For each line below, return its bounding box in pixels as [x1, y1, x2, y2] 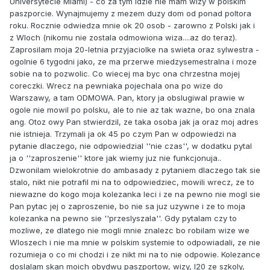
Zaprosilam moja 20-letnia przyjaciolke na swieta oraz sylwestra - [10, 45, 259, 55]
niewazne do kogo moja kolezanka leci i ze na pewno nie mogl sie [10, 189, 260, 199]
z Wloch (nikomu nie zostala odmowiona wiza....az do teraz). [10, 33, 237, 43]
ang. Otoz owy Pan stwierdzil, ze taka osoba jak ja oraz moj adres [10, 117, 259, 127]
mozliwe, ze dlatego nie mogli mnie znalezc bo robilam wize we [10, 225, 250, 236]
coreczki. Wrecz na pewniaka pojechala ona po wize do [10, 81, 223, 91]
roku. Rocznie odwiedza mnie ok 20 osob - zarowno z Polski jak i [10, 20, 255, 31]
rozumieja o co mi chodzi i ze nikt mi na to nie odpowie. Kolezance [10, 250, 260, 260]
